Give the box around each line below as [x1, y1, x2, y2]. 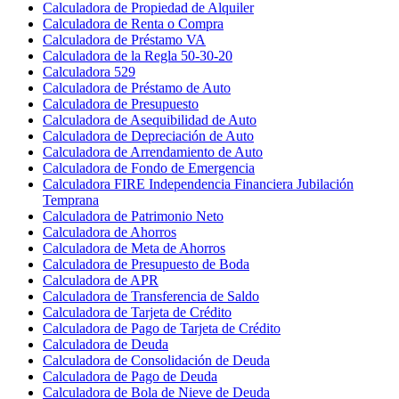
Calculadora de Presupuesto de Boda [43, 256, 249, 272]
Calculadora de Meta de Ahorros [43, 240, 225, 256]
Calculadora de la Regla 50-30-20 [43, 47, 232, 63]
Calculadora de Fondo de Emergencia [43, 159, 255, 175]
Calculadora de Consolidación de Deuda [43, 352, 270, 368]
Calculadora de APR [43, 272, 159, 288]
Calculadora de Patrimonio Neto [43, 208, 224, 224]
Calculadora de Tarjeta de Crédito [43, 304, 232, 320]
